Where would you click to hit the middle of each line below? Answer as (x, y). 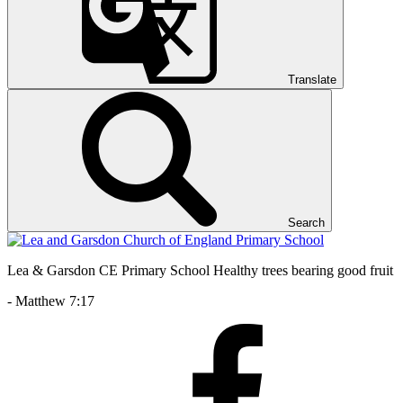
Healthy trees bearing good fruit (303, 270)
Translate (312, 79)
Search (306, 222)
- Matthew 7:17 (51, 300)
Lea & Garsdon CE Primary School (108, 270)
